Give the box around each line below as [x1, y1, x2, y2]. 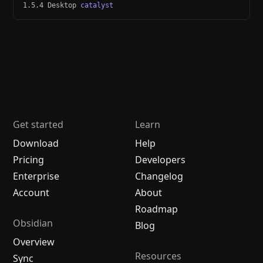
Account [13, 186, 50, 199]
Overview [13, 235, 55, 248]
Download [13, 136, 59, 150]
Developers [135, 153, 186, 166]
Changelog [135, 169, 183, 183]
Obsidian [13, 216, 53, 230]
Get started [13, 117, 64, 131]
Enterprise [13, 169, 60, 183]
